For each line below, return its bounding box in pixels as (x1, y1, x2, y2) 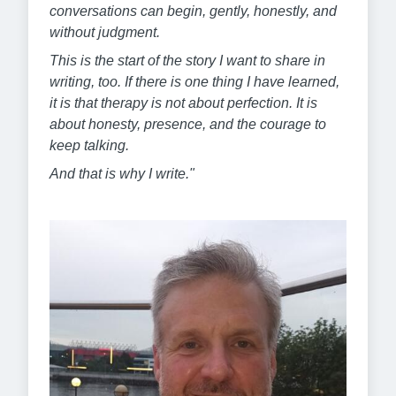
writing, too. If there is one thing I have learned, (49, 73, 339, 89)
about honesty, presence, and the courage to (49, 116, 326, 132)
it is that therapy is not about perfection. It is (49, 95, 317, 110)
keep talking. (49, 137, 129, 153)
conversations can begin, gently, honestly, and (49, 3, 337, 19)
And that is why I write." (49, 165, 194, 181)
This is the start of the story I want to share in (49, 52, 325, 68)
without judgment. (49, 24, 160, 40)
